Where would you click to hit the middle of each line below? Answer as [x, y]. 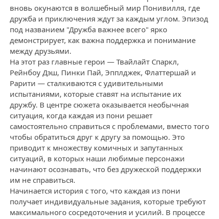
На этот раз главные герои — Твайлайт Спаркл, [94, 62]
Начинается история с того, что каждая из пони [95, 191]
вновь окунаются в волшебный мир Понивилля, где [105, 8]
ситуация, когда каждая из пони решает [81, 115]
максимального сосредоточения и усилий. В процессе [107, 212]
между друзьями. [41, 51]
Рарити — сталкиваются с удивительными [87, 83]
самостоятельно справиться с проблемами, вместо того [109, 126]
